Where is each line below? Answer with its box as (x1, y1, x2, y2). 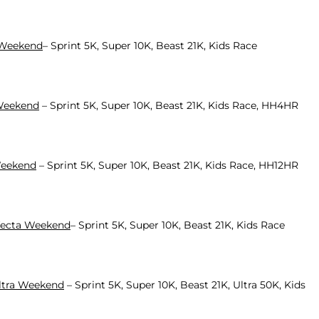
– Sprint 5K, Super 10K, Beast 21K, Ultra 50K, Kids (64, 278, 305, 291)
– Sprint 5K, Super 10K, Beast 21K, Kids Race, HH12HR (36, 158, 298, 172)
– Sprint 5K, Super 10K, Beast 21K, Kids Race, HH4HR (39, 98, 298, 112)
